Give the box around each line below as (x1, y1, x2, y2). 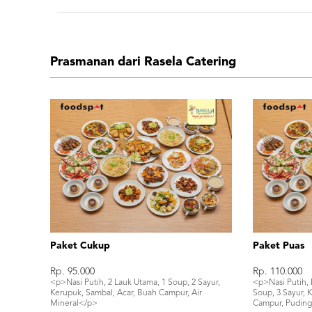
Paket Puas (253, 241, 305, 251)
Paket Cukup (50, 241, 110, 251)
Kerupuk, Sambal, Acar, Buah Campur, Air (50, 289, 202, 298)
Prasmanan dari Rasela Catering (50, 56, 236, 69)
